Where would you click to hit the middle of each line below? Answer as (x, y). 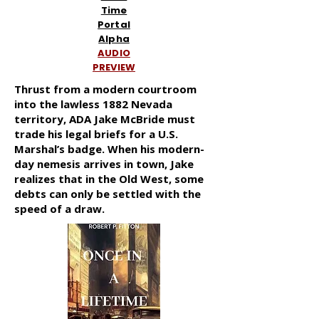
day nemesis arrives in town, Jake (104, 164)
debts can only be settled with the (108, 194)
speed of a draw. (59, 209)
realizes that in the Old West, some (109, 179)
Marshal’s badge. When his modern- (109, 149)
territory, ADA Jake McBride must (105, 119)
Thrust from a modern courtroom (105, 89)
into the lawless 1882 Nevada (93, 104)
